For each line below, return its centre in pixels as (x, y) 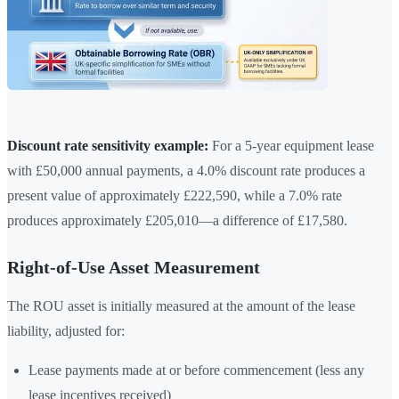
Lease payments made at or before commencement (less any (196, 370)
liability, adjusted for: (66, 331)
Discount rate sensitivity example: (108, 146)
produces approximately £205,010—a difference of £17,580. (177, 221)
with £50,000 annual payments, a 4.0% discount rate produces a (186, 171)
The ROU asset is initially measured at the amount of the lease (181, 306)
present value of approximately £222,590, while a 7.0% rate (175, 196)
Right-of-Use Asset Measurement (134, 268)
